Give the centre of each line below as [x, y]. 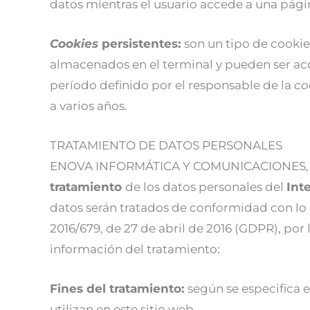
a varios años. [89, 106]
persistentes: [143, 43]
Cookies [76, 43]
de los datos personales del [206, 186]
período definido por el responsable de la [172, 85]
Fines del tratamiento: [119, 289]
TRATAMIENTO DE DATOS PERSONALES [166, 145]
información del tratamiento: [135, 249]
